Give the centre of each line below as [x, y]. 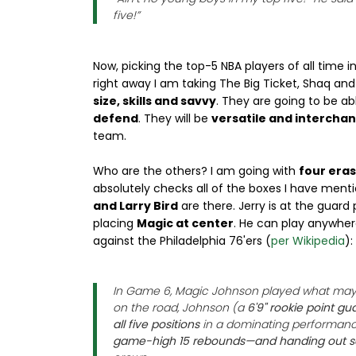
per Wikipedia [308, 241]
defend [116, 118]
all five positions [156, 324]
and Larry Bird [135, 206]
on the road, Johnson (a [180, 308]
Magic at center [185, 223]
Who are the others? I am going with [196, 171]
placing [115, 223]
